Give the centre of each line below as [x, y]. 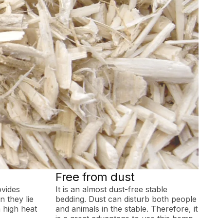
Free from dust [95, 177]
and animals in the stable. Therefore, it [127, 209]
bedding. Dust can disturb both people [126, 199]
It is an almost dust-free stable [112, 189]
